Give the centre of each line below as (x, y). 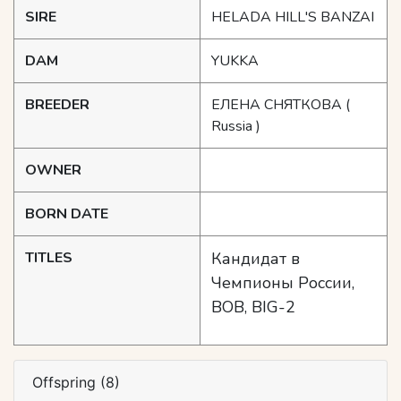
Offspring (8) (76, 383)
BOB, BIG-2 (253, 307)
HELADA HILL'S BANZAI (293, 17)
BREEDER (57, 105)
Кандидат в (256, 259)
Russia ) (236, 127)
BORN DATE (67, 214)
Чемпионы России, (283, 283)
